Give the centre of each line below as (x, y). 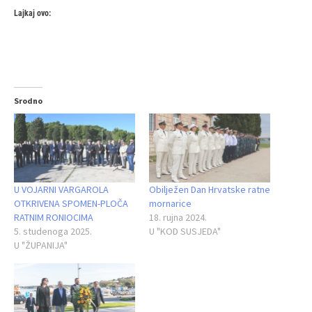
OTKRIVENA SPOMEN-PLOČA (71, 204)
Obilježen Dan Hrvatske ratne (210, 190)
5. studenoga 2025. (53, 232)
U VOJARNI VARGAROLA (61, 190)
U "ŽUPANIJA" (41, 245)
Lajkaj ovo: (32, 13)
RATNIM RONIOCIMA (54, 218)
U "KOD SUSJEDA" (185, 232)
